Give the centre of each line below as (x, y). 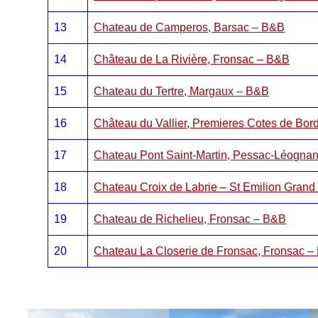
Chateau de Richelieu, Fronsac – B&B (190, 219)
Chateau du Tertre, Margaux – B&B (182, 91)
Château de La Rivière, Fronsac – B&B (192, 59)
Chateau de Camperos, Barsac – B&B (190, 27)
